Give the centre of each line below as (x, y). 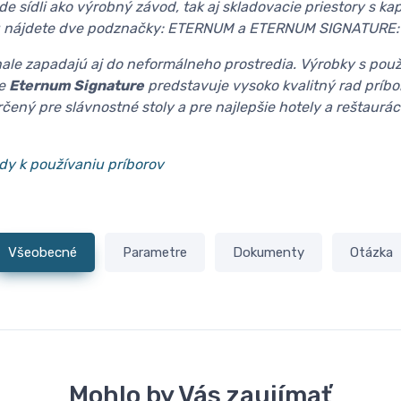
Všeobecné (43, 253)
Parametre (155, 253)
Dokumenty (268, 253)
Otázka (371, 253)
